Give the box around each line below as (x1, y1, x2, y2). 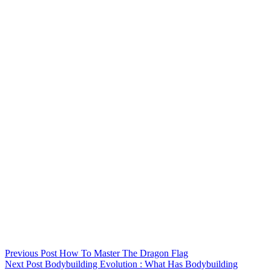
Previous (5, 247, 41, 258)
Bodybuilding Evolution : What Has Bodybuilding (45, 258, 238, 269)
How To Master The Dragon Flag (59, 247, 188, 258)
